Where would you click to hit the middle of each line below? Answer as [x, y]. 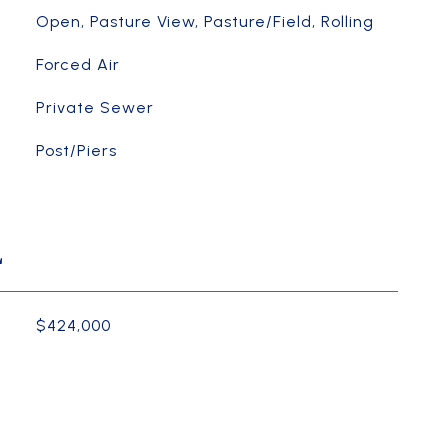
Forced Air [77, 64]
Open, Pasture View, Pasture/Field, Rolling [204, 21]
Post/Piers [76, 150]
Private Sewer [94, 107]
